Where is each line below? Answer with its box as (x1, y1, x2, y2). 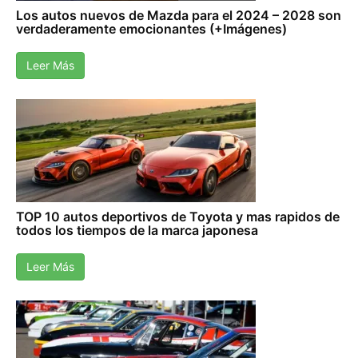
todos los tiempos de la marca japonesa (16, 222, 258, 239)
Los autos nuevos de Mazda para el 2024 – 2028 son (16, 7, 341, 24)
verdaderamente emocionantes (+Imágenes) (16, 21, 287, 38)
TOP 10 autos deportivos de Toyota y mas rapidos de (16, 209, 340, 225)
